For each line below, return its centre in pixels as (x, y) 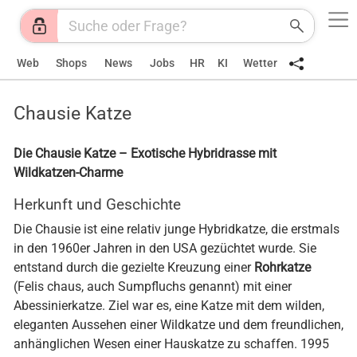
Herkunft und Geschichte (97, 204)
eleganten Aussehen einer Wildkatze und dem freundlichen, (178, 325)
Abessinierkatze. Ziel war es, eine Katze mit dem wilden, (169, 306)
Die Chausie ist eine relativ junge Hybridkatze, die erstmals (177, 229)
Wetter (260, 63)
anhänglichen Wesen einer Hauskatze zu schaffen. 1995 (171, 344)
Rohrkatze (282, 267)
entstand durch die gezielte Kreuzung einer (134, 267)
